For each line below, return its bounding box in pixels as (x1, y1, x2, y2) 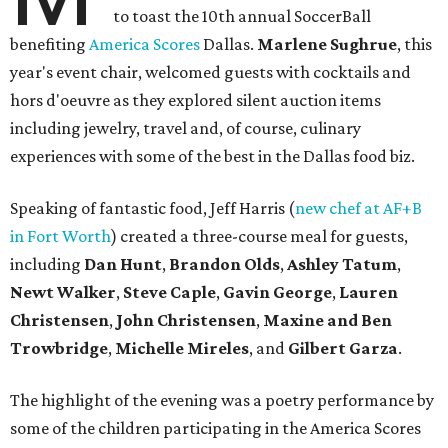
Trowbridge (10, 338, 108, 359)
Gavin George (223, 282, 332, 303)
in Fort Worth (10, 226, 111, 247)
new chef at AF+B (295, 198, 422, 219)
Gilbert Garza (288, 338, 398, 359)
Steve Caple (123, 282, 216, 303)
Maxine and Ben (263, 310, 392, 331)
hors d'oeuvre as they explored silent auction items (10, 90, 381, 111)
